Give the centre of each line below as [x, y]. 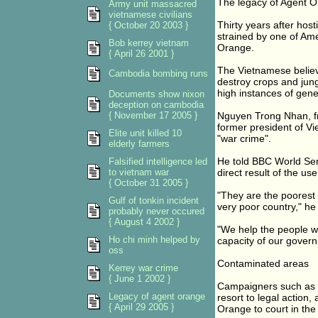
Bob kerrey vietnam [149, 43]
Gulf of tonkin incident [154, 201]
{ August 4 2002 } [144, 222]
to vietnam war [139, 172]
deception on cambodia [156, 105]
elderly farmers [139, 144]
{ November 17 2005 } [153, 115]
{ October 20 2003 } [148, 25]
